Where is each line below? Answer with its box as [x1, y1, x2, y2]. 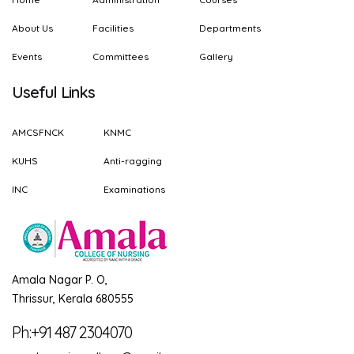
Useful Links [12, 82, 95, 102]
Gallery [199, 51, 233, 62]
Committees [92, 51, 149, 62]
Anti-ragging [104, 155, 162, 167]
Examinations [104, 183, 165, 195]
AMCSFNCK [12, 126, 64, 138]
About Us [12, 22, 53, 34]
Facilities [92, 22, 134, 34]
